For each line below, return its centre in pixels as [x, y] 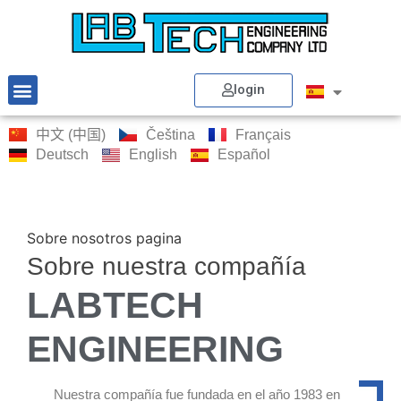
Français [263, 134]
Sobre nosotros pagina [104, 239]
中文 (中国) [71, 134]
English [153, 155]
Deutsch [62, 155]
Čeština [171, 134]
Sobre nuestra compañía [166, 267]
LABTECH [115, 306]
